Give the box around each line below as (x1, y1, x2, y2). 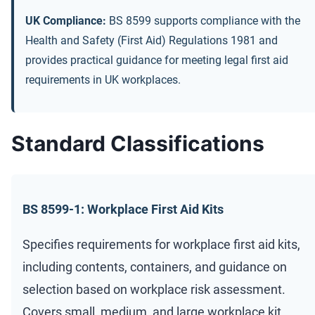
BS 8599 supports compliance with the (106, 13, 300, 27)
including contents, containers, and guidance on (22, 259, 287, 274)
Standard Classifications (11, 130, 264, 156)
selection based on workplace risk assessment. (22, 281, 285, 297)
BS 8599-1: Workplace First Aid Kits (22, 201, 224, 217)
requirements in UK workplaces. (25, 72, 181, 86)
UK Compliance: (25, 13, 106, 27)
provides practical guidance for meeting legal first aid (25, 53, 288, 67)
